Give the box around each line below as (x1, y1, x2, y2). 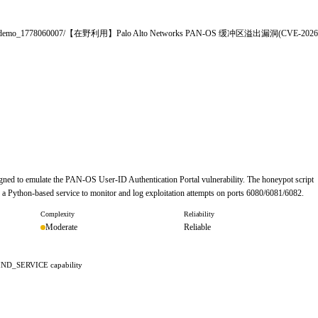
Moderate (45, 222, 77, 232)
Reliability (183, 210, 214, 218)
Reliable (183, 222, 211, 232)
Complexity (40, 210, 75, 218)
